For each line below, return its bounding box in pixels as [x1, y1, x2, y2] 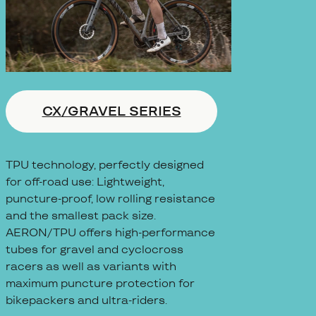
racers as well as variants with [6, 258, 176, 275]
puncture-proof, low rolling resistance [6, 190, 215, 207]
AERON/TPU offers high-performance [6, 224, 215, 241]
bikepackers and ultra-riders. [6, 292, 167, 309]
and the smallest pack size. [6, 207, 156, 224]
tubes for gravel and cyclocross [6, 241, 183, 258]
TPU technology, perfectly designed [6, 157, 204, 174]
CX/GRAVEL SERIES [42, 101, 181, 121]
